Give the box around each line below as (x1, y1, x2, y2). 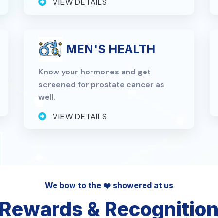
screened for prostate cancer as (38, 79, 164, 90)
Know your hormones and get (38, 66, 151, 77)
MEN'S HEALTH (62, 41, 155, 56)
